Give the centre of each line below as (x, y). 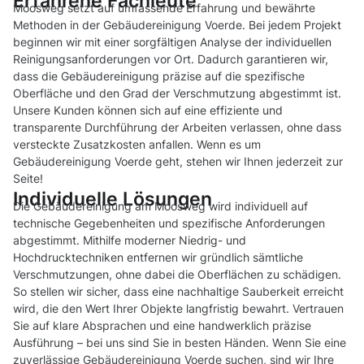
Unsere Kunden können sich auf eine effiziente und (148, 110)
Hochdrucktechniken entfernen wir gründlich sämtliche (158, 258)
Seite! (28, 179)
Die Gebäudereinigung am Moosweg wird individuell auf (160, 206)
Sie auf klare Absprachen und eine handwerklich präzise (162, 326)
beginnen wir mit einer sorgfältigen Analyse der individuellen (172, 42)
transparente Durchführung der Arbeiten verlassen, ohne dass (177, 128)
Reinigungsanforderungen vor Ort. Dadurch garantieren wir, (171, 59)
